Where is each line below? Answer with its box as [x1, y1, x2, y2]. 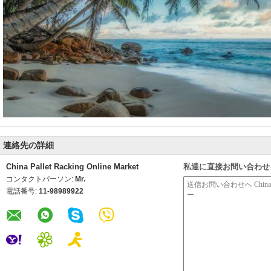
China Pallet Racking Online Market [6, 162, 139, 171]
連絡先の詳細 [3, 140, 54, 150]
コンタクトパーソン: [6, 175, 75, 183]
